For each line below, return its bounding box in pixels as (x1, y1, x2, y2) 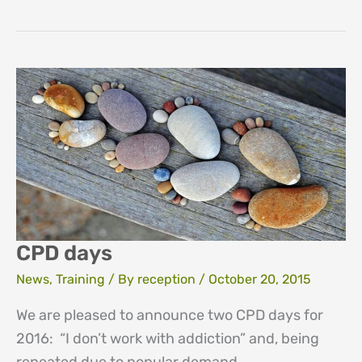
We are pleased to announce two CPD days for (16, 306, 323, 325)
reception (137, 271, 199, 288)
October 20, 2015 (208, 271, 311, 288)
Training (56, 271, 105, 288)
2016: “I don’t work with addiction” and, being (16, 330, 319, 348)
